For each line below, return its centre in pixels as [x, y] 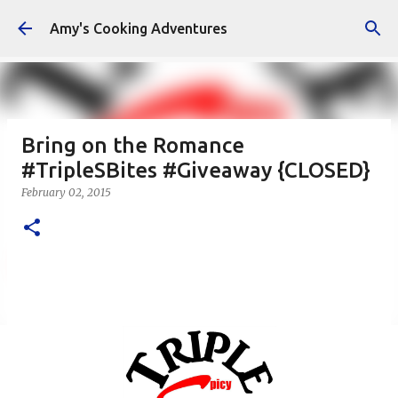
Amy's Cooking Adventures [139, 28]
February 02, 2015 [66, 192]
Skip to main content [199, 22]
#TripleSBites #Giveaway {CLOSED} [196, 170]
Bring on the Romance [133, 145]
